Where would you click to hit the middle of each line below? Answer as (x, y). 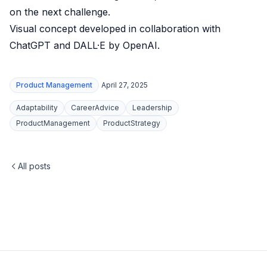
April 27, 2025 (125, 85)
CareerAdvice (95, 108)
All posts (34, 166)
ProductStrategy (132, 123)
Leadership (152, 108)
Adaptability (37, 108)
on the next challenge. (60, 12)
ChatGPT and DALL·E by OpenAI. (85, 45)
